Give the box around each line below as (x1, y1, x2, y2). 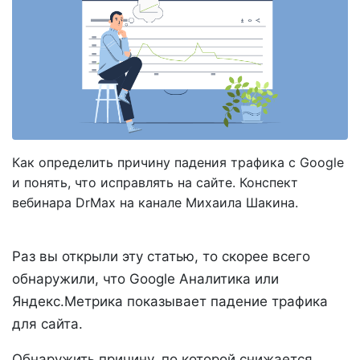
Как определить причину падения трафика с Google (12, 154, 344, 171)
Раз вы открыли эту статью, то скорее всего (12, 248, 310, 265)
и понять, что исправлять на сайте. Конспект (12, 174, 298, 191)
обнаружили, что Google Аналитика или (12, 271, 279, 288)
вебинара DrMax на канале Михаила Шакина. (12, 194, 298, 211)
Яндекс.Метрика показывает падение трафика (12, 293, 328, 310)
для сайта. (12, 316, 83, 333)
